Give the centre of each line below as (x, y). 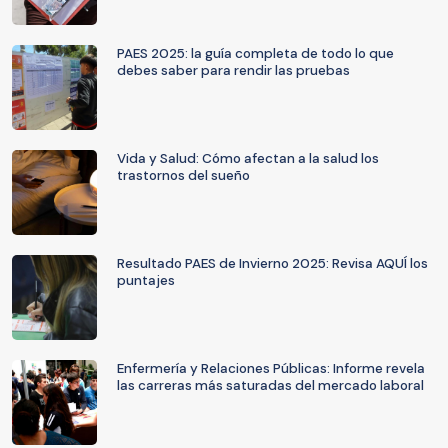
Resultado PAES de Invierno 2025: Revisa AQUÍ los (272, 263)
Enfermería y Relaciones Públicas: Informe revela (271, 368)
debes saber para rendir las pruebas (233, 70)
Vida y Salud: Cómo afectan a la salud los (248, 158)
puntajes (146, 280)
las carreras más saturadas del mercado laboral (270, 385)
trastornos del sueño (183, 175)
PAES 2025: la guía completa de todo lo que (255, 53)
